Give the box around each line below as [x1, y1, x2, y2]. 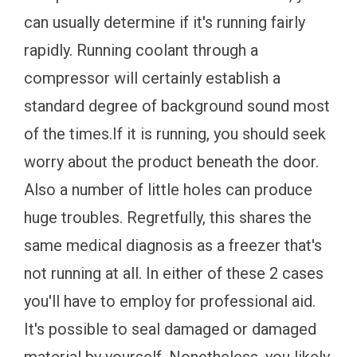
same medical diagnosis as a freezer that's [24, 236, 322, 256]
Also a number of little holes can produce [24, 180, 312, 200]
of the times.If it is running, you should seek [24, 124, 326, 144]
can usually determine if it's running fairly [24, 13, 305, 33]
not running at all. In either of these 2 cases [24, 264, 324, 284]
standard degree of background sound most [24, 96, 330, 116]
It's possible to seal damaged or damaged [24, 320, 316, 339]
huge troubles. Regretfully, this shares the [24, 208, 312, 228]
